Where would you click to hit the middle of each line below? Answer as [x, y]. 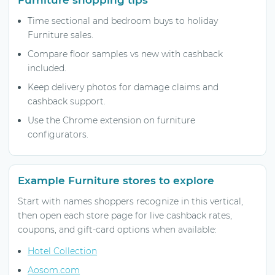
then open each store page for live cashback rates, [125, 215]
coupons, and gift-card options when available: [117, 229]
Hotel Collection [63, 251]
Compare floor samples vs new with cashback [126, 54]
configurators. [58, 134]
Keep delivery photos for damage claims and [123, 87]
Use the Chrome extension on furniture [112, 120]
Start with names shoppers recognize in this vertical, [130, 201]
